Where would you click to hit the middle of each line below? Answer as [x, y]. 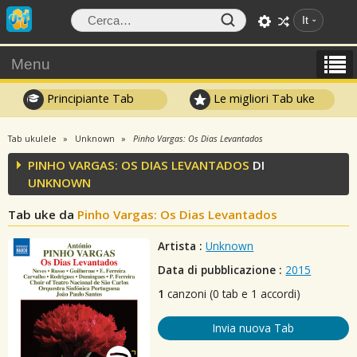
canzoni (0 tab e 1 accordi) [233, 294]
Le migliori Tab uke [263, 98]
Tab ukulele [32, 139]
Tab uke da [43, 214]
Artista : [180, 246]
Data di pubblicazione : [220, 270]
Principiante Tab [88, 98]
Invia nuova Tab [254, 328]
